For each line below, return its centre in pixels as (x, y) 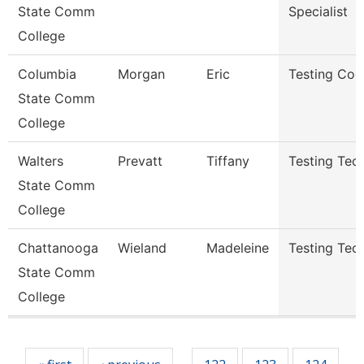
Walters (41, 161)
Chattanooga (58, 248)
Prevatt (140, 161)
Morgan (141, 74)
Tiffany (228, 161)
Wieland (142, 248)
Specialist (318, 11)
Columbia (47, 74)
